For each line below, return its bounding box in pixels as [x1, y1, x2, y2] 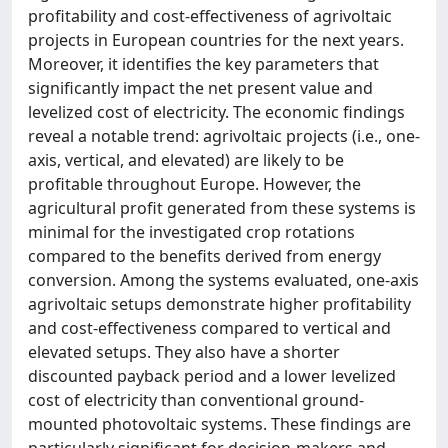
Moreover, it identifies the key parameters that [28, 53, 379, 75]
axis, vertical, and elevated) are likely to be [28, 149, 344, 171]
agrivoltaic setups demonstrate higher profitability [28, 293, 411, 315]
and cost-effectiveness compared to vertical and [28, 317, 391, 339]
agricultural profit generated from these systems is [28, 197, 416, 219]
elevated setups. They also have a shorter [28, 341, 340, 363]
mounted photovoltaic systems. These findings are [28, 413, 411, 435]
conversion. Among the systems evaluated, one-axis [28, 269, 419, 291]
